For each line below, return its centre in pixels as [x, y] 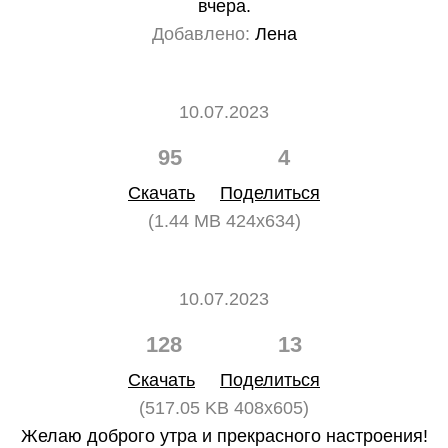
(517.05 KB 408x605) [224, 408]
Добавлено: [200, 34]
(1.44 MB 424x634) [224, 221]
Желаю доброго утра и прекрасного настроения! [224, 436]
